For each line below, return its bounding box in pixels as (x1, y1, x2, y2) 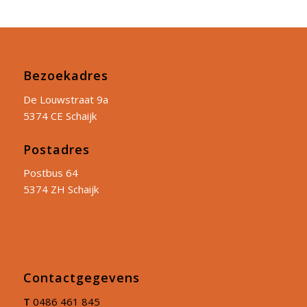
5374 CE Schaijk (23, 108, 97, 123)
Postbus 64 (23, 166, 78, 180)
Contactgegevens (23, 269, 140, 286)
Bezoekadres (23, 66, 108, 84)
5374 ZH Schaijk (23, 182, 99, 197)
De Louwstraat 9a (23, 92, 108, 106)
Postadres (23, 140, 90, 158)
